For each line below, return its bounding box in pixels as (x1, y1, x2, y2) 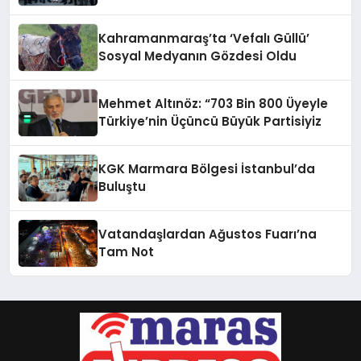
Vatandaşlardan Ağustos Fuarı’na (98, 225, 317, 243)
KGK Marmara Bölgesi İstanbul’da (98, 160, 316, 177)
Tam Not (98, 243, 155, 260)
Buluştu (98, 177, 147, 195)
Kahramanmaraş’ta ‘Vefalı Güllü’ (98, 29, 310, 47)
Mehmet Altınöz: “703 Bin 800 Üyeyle (98, 94, 329, 112)
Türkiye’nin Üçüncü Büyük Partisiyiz (98, 112, 322, 130)
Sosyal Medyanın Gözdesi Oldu (98, 47, 297, 64)
